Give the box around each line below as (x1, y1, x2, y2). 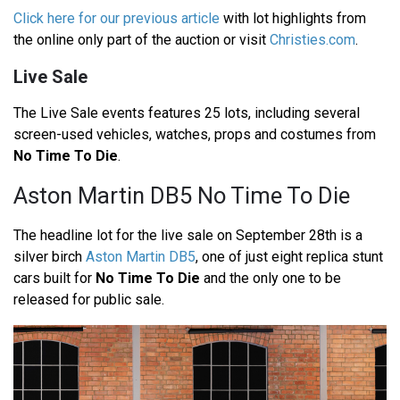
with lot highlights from (220, 10, 366, 28)
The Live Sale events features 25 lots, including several (13, 104, 360, 122)
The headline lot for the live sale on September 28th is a (13, 227, 362, 245)
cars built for (13, 270, 96, 287)
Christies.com (270, 31, 355, 49)
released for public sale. (13, 291, 164, 309)
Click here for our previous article (13, 10, 220, 28)
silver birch (13, 248, 86, 266)
